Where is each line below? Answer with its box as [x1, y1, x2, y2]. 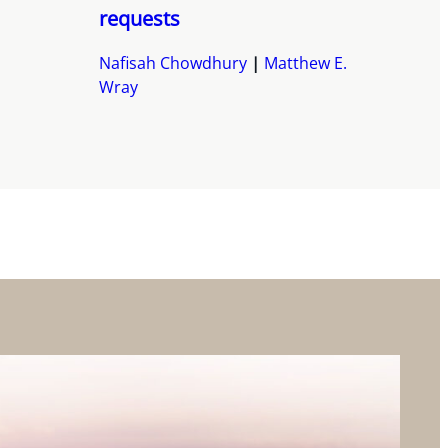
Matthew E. [263, 52, 347, 75]
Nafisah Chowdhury [98, 52, 247, 75]
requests [98, 5, 180, 33]
